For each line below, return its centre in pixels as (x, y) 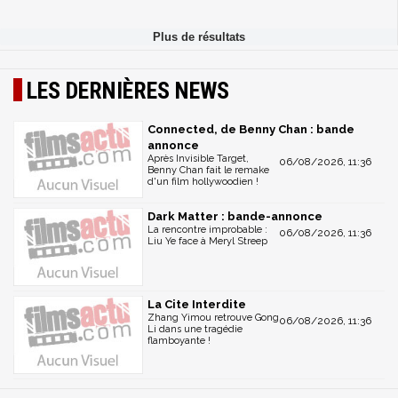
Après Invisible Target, (198, 158)
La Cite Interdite (197, 305)
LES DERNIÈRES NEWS (128, 90)
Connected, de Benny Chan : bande (251, 129)
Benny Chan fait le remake (208, 170)
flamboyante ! (179, 341)
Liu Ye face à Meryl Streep (207, 242)
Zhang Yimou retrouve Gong (213, 318)
